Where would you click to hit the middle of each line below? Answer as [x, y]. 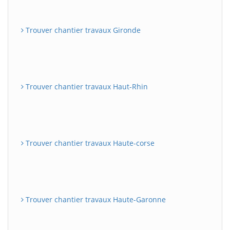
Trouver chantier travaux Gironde [82, 30]
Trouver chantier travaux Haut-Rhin [86, 86]
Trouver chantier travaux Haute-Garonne [95, 199]
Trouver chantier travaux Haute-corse [89, 143]
